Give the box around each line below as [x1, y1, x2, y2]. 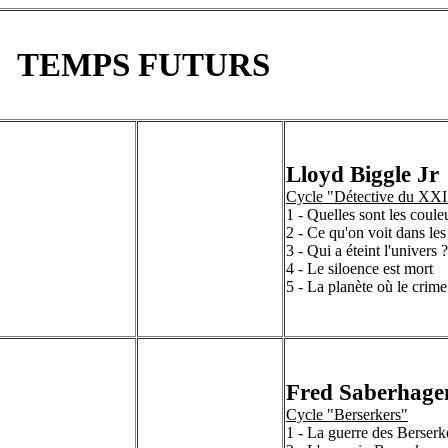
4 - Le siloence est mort [286, 260, 433, 277]
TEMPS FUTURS [17, 46, 270, 83]
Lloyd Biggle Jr [286, 161, 439, 187]
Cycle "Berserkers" [286, 406, 408, 423]
